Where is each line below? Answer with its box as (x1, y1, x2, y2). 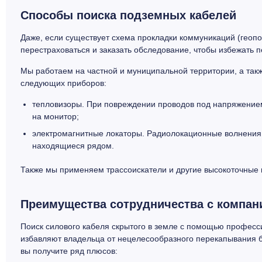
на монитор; (32, 111, 79, 121)
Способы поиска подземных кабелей (20, 8, 236, 22)
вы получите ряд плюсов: (20, 246, 118, 256)
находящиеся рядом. (32, 140, 114, 150)
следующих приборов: (20, 78, 106, 88)
